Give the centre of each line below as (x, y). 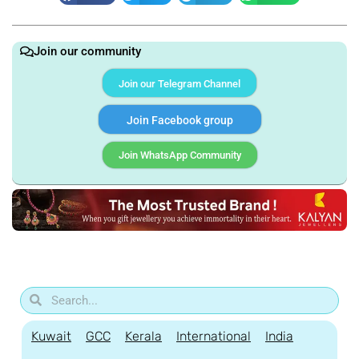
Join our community (87, 51)
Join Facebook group (179, 120)
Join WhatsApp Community (179, 155)
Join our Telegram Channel (179, 83)
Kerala (143, 336)
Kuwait (51, 336)
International (214, 336)
